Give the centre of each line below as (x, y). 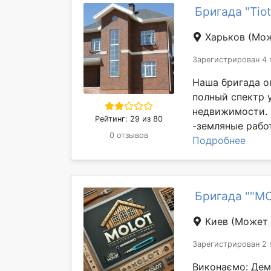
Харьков (225, 37)
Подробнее (219, 140)
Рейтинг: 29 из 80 (129, 119)
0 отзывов (129, 135)
